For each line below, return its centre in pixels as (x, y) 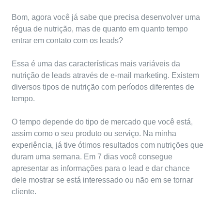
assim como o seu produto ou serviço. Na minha (94, 134)
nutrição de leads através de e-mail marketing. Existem (105, 76)
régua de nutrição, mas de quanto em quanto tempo (100, 29)
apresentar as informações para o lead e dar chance (101, 169)
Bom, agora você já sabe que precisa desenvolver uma (106, 17)
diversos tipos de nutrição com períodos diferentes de (103, 87)
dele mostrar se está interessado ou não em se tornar (102, 180)
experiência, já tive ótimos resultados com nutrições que (108, 145)
